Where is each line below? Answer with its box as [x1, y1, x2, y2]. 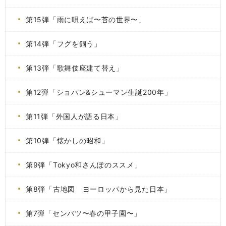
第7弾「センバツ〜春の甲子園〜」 [26, 209, 142, 217]
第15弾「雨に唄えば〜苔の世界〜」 [26, 15, 146, 24]
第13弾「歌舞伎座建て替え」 [26, 64, 124, 72]
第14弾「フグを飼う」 [26, 39, 101, 48]
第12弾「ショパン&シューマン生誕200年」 [26, 88, 172, 96]
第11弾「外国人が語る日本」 [26, 112, 123, 121]
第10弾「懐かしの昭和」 [26, 136, 109, 145]
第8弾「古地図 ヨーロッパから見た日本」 [26, 185, 172, 193]
